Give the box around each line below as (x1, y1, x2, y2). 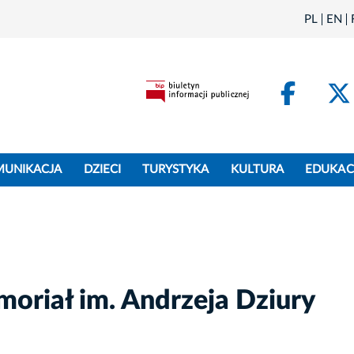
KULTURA (230, 164, 284, 176)
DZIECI (83, 164, 121, 176)
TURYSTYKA (142, 164, 209, 176)
